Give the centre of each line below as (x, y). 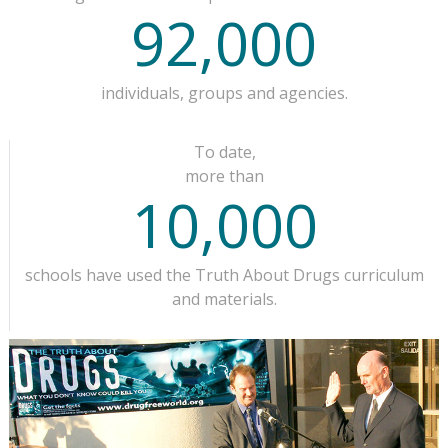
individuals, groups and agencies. (224, 92)
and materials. (224, 298)
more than (224, 175)
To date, (224, 151)
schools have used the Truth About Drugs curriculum (224, 274)
